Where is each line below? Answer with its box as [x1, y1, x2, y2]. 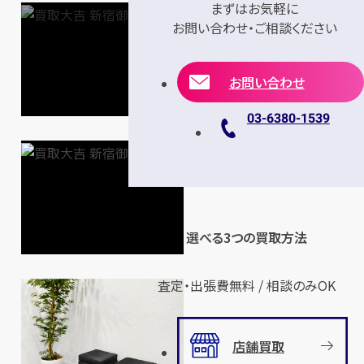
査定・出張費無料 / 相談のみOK [157, 275, 336, 295]
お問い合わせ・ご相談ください [171, 18, 337, 38]
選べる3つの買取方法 [185, 227, 307, 248]
